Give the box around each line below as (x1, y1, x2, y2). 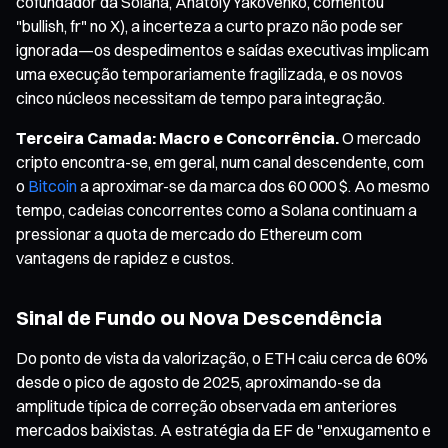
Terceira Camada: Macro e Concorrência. (16, 127, 339, 148)
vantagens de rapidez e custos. (16, 247, 234, 268)
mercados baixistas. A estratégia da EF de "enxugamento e (16, 419, 431, 440)
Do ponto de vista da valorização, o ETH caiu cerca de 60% (16, 347, 428, 368)
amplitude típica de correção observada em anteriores (16, 395, 397, 416)
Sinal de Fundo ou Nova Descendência (16, 304, 382, 330)
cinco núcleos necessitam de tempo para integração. (16, 87, 385, 108)
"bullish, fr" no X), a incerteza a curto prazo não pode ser (16, 15, 403, 36)
